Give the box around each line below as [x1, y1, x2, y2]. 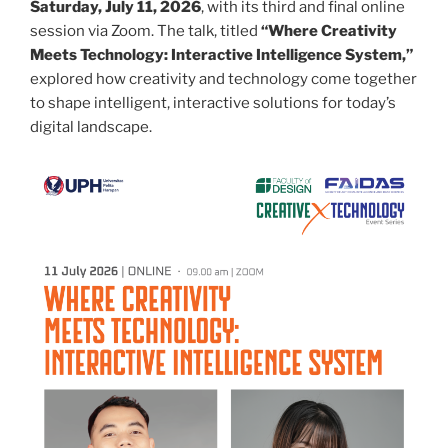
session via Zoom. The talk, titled [30, 22, 261, 41]
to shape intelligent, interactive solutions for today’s [30, 94, 396, 113]
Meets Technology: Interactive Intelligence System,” [30, 46, 413, 65]
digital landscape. [30, 118, 152, 137]
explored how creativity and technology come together [30, 70, 417, 89]
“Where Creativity [261, 22, 397, 41]
